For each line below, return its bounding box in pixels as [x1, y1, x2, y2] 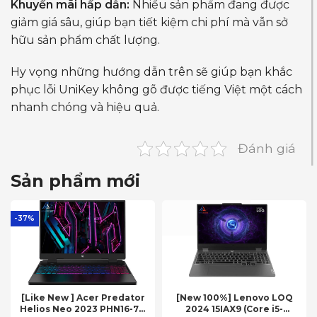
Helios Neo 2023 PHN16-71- [20, 303, 146, 314]
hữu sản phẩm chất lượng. [11, 33, 160, 47]
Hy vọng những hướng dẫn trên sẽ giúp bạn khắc [11, 64, 292, 79]
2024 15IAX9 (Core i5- [185, 303, 283, 314]
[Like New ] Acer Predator [21, 292, 145, 303]
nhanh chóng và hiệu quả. [11, 100, 159, 114]
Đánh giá [238, 140, 296, 156]
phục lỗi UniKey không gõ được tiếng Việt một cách [11, 82, 302, 96]
